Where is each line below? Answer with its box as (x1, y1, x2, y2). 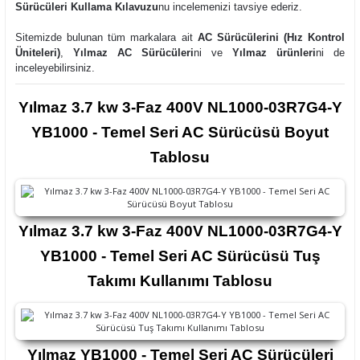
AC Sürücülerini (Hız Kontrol (197, 31, 345, 43)
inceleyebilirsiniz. (15, 62, 95, 74)
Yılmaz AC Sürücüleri (73, 47, 194, 59)
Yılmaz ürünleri (232, 47, 316, 59)
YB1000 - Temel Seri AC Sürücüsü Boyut (31, 124, 329, 141)
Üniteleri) (15, 47, 60, 59)
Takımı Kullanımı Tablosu (88, 272, 272, 289)
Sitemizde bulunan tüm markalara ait (15, 31, 198, 43)
